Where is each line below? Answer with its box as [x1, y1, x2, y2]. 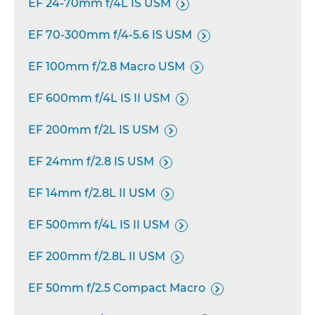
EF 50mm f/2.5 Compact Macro [28, 281, 205, 295]
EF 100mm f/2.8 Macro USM [28, 60, 185, 73]
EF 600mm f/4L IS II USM [28, 91, 170, 105]
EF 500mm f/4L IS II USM [28, 218, 169, 231]
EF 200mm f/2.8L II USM [28, 250, 165, 263]
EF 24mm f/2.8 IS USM [28, 155, 154, 168]
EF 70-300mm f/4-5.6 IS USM [28, 28, 192, 41]
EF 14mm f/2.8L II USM [28, 186, 155, 200]
